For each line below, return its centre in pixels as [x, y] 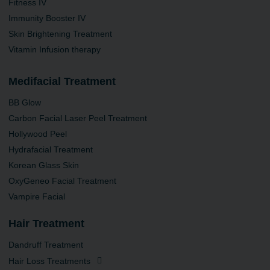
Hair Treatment [46, 223]
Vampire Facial [37, 196]
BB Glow [25, 102]
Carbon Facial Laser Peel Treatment [78, 118]
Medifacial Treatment [62, 81]
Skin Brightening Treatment [60, 33]
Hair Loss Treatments [49, 261]
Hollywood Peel [38, 133]
